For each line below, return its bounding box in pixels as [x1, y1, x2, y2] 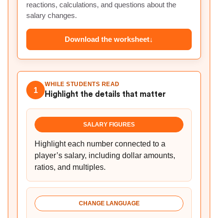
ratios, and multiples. [35, 163, 106, 171]
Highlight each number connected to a [35, 140, 165, 148]
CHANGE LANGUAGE [78, 200, 140, 207]
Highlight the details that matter [45, 90, 166, 98]
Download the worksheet [65, 35, 149, 43]
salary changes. [26, 11, 77, 19]
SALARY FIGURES [83, 121, 135, 128]
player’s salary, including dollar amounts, [35, 151, 175, 160]
